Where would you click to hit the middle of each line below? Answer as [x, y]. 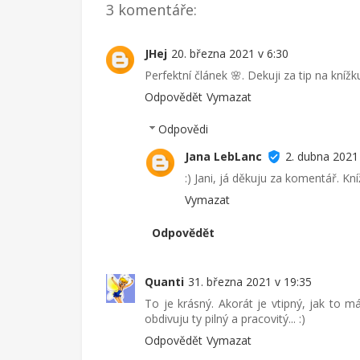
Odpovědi [184, 129]
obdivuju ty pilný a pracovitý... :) [225, 319]
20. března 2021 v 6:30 [230, 53]
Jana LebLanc [223, 156]
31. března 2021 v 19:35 [250, 282]
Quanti [164, 282]
